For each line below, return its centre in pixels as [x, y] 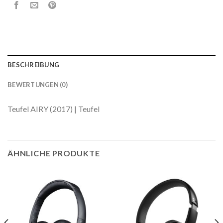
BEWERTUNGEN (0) [38, 85]
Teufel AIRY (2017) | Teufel [54, 109]
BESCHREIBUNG [34, 65]
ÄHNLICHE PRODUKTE [54, 153]
